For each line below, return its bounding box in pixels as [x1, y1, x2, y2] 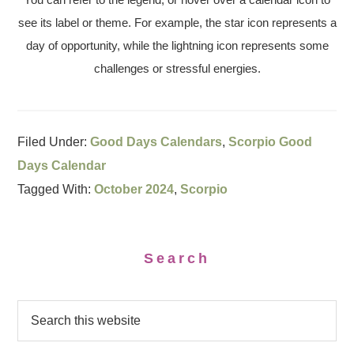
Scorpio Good [228, 135, 313, 149]
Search [144, 250, 210, 266]
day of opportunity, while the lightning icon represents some [25, 39, 329, 52]
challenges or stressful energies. [93, 62, 261, 75]
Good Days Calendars [90, 135, 223, 149]
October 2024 [94, 183, 175, 196]
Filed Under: [17, 135, 91, 149]
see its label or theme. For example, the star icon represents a [17, 16, 337, 29]
